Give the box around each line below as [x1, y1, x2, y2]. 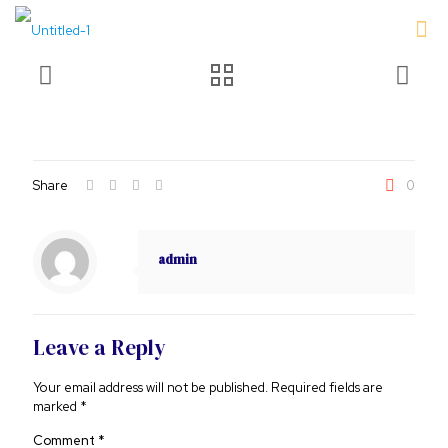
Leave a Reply [33, 333, 166, 362]
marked [33, 398, 80, 415]
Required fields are [271, 379, 383, 396]
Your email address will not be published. [33, 379, 268, 396]
